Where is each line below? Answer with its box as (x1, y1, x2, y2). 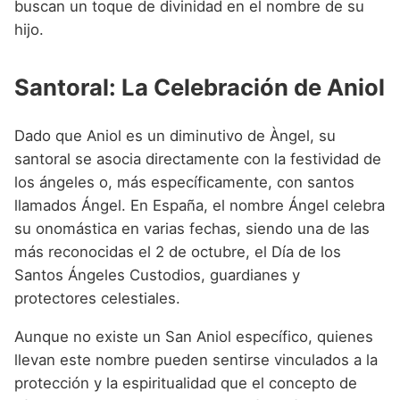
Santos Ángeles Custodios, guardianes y (14, 266, 300, 285)
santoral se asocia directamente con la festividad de (14, 150, 381, 169)
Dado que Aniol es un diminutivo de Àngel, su (14, 127, 336, 146)
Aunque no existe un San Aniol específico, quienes (14, 327, 373, 346)
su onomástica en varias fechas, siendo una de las (14, 220, 370, 238)
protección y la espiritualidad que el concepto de (14, 373, 357, 392)
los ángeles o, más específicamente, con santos (14, 173, 354, 192)
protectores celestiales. (14, 289, 180, 308)
